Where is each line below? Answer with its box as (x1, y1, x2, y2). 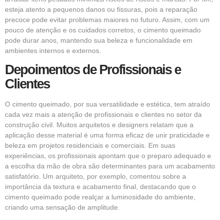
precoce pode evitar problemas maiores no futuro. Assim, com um (5, 15, 210, 24)
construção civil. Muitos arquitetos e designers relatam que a (5, 121, 193, 129)
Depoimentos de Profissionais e (5, 62, 181, 78)
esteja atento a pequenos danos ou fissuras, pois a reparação (5, 5, 197, 13)
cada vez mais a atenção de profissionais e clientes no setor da (5, 110, 202, 119)
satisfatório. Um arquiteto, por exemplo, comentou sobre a (5, 172, 186, 181)
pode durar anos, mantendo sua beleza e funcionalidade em (5, 36, 192, 44)
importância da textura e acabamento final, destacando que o (5, 183, 196, 191)
